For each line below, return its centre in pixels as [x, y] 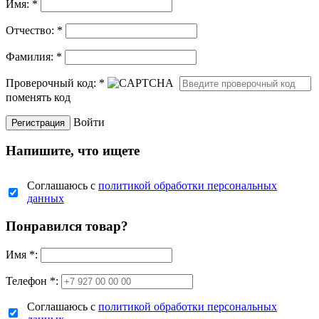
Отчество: [31, 30]
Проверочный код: [52, 83]
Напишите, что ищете [73, 151]
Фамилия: [31, 56]
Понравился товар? [67, 226]
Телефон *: [32, 281]
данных [46, 199]
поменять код [38, 97]
